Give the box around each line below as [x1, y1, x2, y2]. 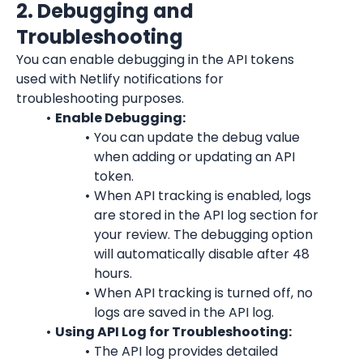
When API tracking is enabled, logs [93, 186, 311, 205]
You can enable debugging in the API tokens [16, 50, 294, 69]
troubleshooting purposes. [16, 89, 184, 108]
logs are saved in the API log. [94, 303, 274, 322]
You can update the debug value [93, 128, 300, 147]
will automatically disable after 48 [94, 245, 310, 263]
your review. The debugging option [94, 225, 313, 244]
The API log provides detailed [93, 342, 278, 361]
